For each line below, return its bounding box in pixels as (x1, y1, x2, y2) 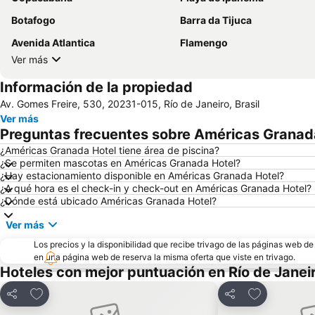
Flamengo (180, 37, 228, 49)
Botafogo (11, 14, 56, 27)
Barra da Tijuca (180, 14, 252, 27)
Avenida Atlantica (11, 37, 95, 49)
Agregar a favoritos (29, 285, 133, 300)
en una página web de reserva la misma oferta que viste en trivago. (34, 252, 295, 263)
